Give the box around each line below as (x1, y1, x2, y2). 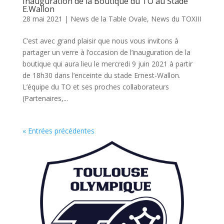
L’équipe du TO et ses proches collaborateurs (22, 82, 169, 92)
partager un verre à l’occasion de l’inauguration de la (22, 47, 190, 57)
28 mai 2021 (22, 14, 62, 24)
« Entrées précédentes (22, 126, 94, 136)
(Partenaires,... (22, 93, 68, 103)
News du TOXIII (150, 14, 201, 24)
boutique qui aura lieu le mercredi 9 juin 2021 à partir (22, 59, 192, 69)
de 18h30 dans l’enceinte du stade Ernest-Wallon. (22, 70, 180, 80)
